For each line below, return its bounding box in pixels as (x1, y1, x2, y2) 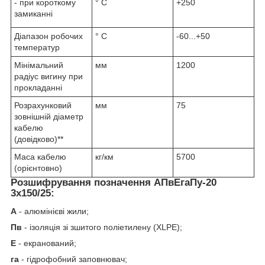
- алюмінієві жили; (17, 206, 89, 216)
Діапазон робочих (14, 31, 83, 41)
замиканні (14, 9, 53, 19)
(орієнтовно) (14, 163, 62, 173)
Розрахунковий (14, 101, 72, 111)
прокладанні (14, 83, 62, 93)
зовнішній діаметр (14, 112, 83, 122)
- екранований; (16, 238, 76, 248)
